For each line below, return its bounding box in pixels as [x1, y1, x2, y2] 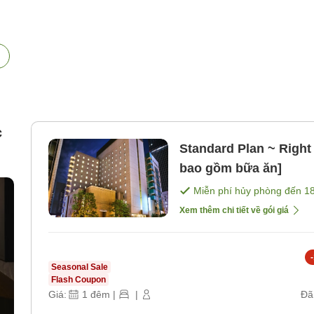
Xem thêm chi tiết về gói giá [179, 205, 289, 216]
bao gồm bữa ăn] [179, 161, 282, 176]
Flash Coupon [51, 275, 106, 285]
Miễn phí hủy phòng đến [193, 185, 304, 197]
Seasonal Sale [51, 262, 108, 273]
